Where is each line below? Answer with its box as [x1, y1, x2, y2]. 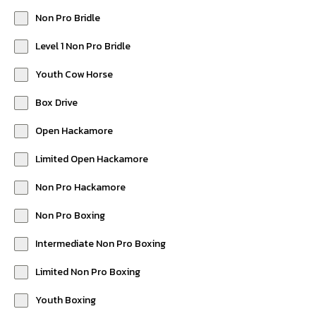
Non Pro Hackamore [35, 180, 126, 195]
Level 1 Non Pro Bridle [35, 39, 130, 54]
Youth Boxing [35, 293, 96, 308]
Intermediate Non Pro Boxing [35, 236, 166, 251]
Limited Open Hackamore [35, 152, 148, 166]
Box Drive [35, 95, 78, 110]
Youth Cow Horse [35, 67, 113, 82]
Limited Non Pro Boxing [35, 265, 140, 279]
